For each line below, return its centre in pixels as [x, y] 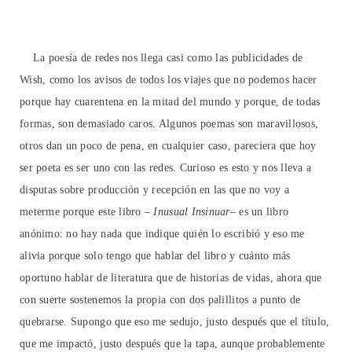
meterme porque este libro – [87, 212]
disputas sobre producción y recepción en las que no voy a [155, 190]
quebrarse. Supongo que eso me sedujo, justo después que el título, [175, 322]
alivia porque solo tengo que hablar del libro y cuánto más [155, 256]
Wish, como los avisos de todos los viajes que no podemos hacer [169, 80]
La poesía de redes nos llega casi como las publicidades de [161, 58]
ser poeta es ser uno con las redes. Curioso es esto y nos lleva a [166, 168]
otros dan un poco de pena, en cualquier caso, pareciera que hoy [168, 146]
